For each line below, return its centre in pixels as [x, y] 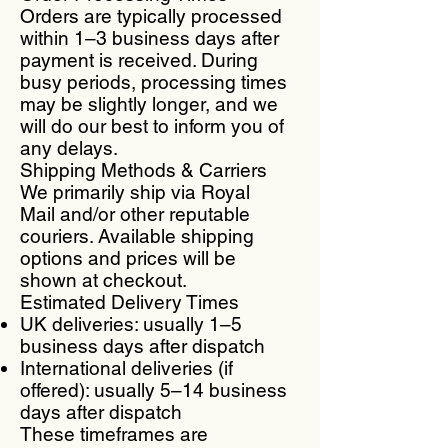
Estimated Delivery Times [129, 301]
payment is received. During [139, 59]
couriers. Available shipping [137, 235]
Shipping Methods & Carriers [143, 169]
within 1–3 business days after [149, 37]
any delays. [69, 147]
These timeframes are [114, 433]
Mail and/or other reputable [135, 213]
